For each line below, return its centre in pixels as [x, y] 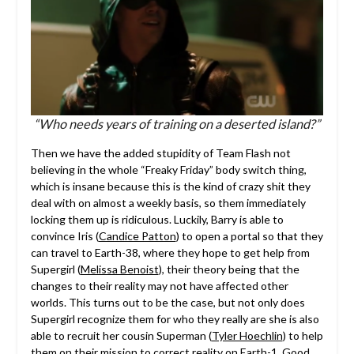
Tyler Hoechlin [247, 336]
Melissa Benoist [119, 269]
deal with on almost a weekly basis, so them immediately [168, 203]
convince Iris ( [64, 236]
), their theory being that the [229, 269]
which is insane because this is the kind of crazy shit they [170, 186]
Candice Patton [137, 236]
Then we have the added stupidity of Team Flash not [160, 153]
